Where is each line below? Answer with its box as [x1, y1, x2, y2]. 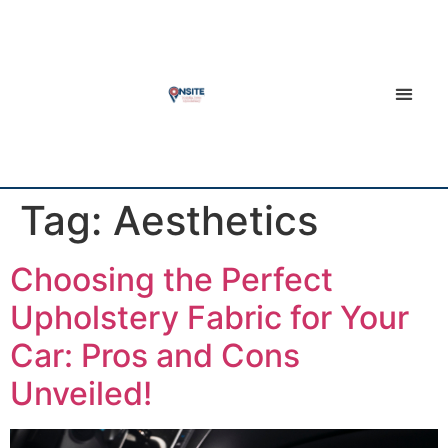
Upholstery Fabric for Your [10, 298, 409, 338]
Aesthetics [113, 196, 318, 246]
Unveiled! [10, 374, 152, 414]
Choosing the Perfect [10, 260, 333, 300]
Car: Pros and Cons [10, 336, 300, 376]
